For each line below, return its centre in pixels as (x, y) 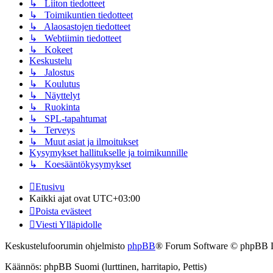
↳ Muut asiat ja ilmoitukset (84, 142)
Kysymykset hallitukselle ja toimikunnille (108, 153)
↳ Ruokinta (55, 107)
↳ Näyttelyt (55, 96)
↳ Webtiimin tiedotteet (75, 38)
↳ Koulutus (55, 84)
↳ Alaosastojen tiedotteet (80, 27)
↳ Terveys (52, 130)
